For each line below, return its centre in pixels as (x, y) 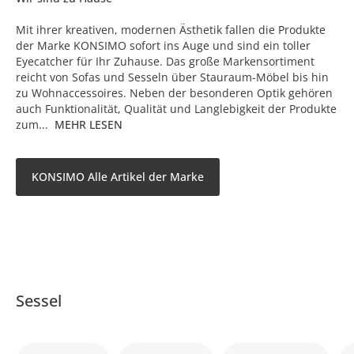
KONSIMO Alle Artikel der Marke (118, 176)
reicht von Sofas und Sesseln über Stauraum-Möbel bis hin (172, 77)
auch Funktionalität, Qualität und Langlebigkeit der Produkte (176, 108)
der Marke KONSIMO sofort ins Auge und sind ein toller (163, 45)
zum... (32, 124)
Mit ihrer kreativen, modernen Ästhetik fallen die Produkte (171, 29)
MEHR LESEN (88, 124)
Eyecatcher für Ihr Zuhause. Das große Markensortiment (165, 61)
